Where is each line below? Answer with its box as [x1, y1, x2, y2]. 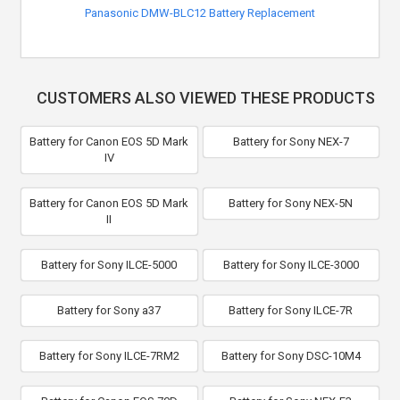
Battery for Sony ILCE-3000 [222, 258, 359, 271]
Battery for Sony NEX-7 [232, 135, 349, 148]
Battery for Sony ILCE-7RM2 [38, 349, 179, 362]
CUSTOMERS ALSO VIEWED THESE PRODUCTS [36, 88, 375, 107]
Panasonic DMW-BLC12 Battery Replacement [85, 6, 315, 20]
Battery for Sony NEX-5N [229, 196, 354, 210]
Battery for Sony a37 [57, 304, 162, 317]
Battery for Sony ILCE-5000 [41, 258, 178, 271]
